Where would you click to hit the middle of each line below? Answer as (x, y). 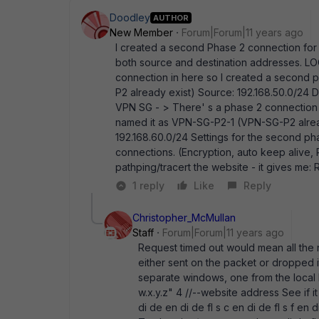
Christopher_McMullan (184, 218)
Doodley (130, 17)
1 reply (148, 185)
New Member (141, 32)
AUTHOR (171, 17)
